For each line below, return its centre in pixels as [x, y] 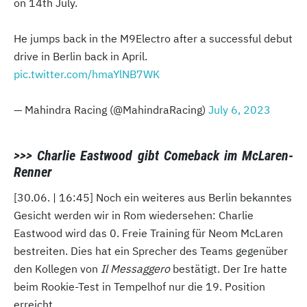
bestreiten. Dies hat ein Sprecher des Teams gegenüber [151, 251]
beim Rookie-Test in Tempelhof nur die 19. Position [139, 287]
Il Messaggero [135, 269]
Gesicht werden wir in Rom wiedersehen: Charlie [134, 216]
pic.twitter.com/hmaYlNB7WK [87, 74]
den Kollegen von [57, 269]
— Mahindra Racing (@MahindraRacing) [111, 110]
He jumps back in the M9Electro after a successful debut [153, 39]
